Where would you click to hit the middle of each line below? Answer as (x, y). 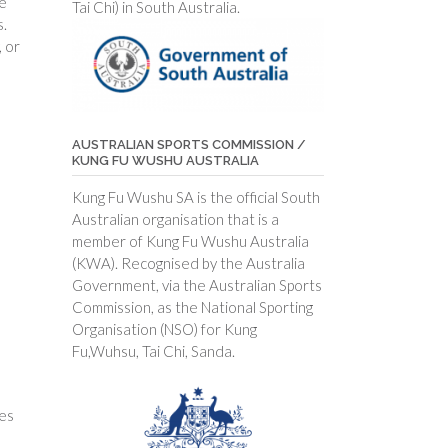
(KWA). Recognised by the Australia (188, 262)
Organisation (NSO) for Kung (164, 328)
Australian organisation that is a (175, 218)
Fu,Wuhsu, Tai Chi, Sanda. (153, 350)
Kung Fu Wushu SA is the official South (195, 196)
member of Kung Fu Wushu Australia (190, 240)
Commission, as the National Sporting (192, 306)
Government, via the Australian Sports (196, 284)
